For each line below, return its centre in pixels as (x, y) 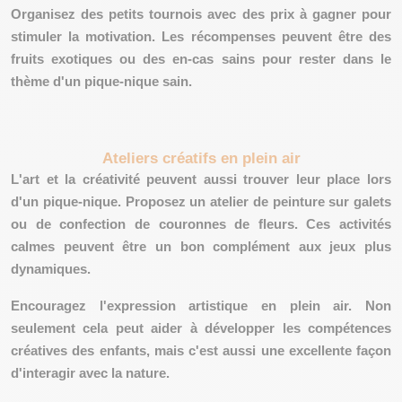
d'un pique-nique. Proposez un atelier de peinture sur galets (201, 201)
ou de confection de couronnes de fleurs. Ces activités (201, 224)
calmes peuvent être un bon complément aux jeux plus (201, 246)
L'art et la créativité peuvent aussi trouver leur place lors (201, 179)
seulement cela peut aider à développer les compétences (201, 328)
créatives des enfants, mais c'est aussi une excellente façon (201, 350)
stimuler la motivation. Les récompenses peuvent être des (201, 36)
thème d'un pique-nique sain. (101, 81)
